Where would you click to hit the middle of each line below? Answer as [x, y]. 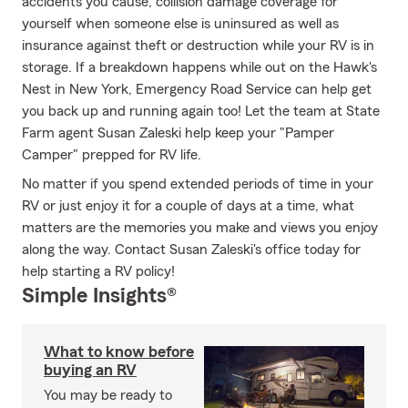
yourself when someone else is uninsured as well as [180, 24]
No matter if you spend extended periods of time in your [198, 184]
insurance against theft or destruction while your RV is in [198, 46]
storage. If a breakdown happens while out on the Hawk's [199, 67]
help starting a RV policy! [98, 271]
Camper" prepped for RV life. [112, 155]
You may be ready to [108, 395]
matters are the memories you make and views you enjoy [200, 228]
